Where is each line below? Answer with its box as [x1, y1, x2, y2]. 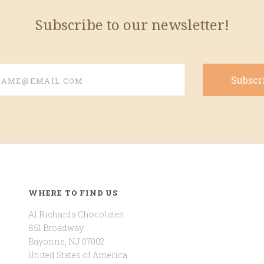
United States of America [28, 249, 127, 261]
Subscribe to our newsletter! [35, 16, 229, 34]
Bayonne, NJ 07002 [28, 236, 105, 247]
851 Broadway [28, 222, 84, 234]
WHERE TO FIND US [28, 187, 118, 198]
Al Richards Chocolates [28, 209, 124, 220]
